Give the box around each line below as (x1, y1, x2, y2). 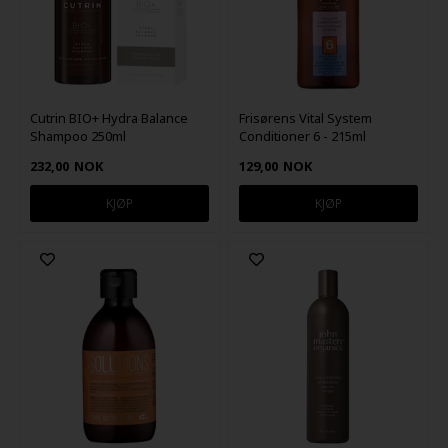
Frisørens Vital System (239, 108, 373, 127)
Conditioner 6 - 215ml (239, 126, 367, 145)
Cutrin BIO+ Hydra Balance (29, 108, 188, 127)
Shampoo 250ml (29, 126, 126, 145)
